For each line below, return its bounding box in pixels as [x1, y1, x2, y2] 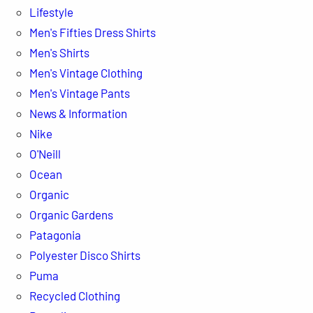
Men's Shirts [29, 45, 89, 59]
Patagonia [29, 227, 81, 242]
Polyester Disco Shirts [29, 247, 140, 262]
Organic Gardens [29, 207, 113, 221]
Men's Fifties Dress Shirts [29, 24, 156, 39]
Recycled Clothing [29, 288, 120, 303]
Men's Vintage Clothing [29, 65, 143, 80]
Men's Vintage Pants [29, 85, 130, 100]
